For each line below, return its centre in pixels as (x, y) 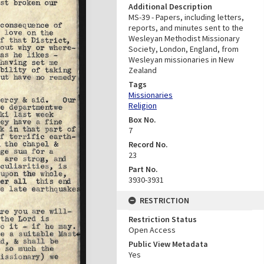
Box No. (142, 119)
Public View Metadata (168, 244)
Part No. (143, 169)
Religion (143, 105)
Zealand (143, 70)
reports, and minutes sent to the (186, 27)
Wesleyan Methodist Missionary (184, 38)
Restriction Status (163, 219)
